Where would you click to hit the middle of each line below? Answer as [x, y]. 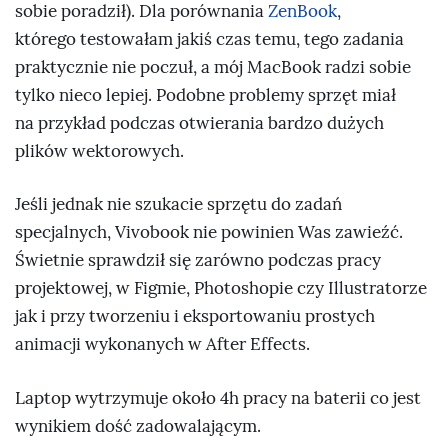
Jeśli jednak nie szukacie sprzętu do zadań [178, 205]
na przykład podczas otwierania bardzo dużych [199, 123]
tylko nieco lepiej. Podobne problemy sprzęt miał [205, 95]
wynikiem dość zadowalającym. [138, 426]
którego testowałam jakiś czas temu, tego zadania [209, 39]
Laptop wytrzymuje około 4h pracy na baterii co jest [218, 398]
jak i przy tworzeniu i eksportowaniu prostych [195, 317]
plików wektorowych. [99, 151]
